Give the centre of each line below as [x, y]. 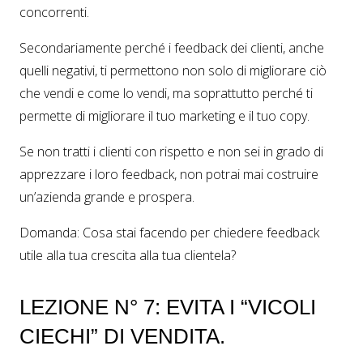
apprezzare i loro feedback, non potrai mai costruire [169, 174]
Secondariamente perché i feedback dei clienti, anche [172, 47]
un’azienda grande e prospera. [107, 196]
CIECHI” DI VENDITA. [122, 336]
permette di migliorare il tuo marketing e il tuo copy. [164, 115]
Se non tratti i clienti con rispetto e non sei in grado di [171, 151]
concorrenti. [54, 12]
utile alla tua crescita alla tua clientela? [128, 255]
